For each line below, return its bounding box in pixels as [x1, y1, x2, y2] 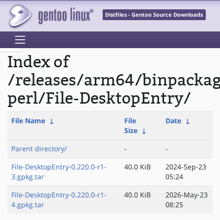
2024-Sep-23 [165, 162, 206, 172]
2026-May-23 [165, 190, 208, 200]
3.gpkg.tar [11, 172, 44, 182]
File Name [11, 116, 45, 126]
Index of [7, 53, 69, 72]
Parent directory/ [11, 144, 67, 154]
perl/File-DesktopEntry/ [7, 89, 191, 108]
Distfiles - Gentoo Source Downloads [105, 11, 203, 19]
